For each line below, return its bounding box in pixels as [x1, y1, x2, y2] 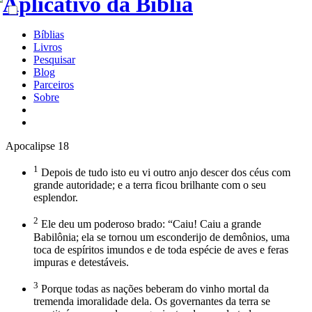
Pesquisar [33, 54, 75, 65]
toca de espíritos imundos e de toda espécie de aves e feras [33, 243, 288, 256]
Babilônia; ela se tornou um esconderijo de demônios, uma [33, 231, 290, 243]
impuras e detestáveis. [33, 256, 129, 268]
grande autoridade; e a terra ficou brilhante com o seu [33, 179, 266, 192]
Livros [33, 41, 62, 53]
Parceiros [33, 79, 74, 91]
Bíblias [33, 29, 64, 40]
